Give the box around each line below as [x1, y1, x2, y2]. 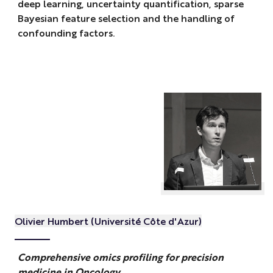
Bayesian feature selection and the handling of [17, 12, 235, 25]
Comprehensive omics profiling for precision [17, 250, 224, 263]
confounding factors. [17, 26, 115, 40]
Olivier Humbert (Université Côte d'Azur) [14, 214, 202, 228]
